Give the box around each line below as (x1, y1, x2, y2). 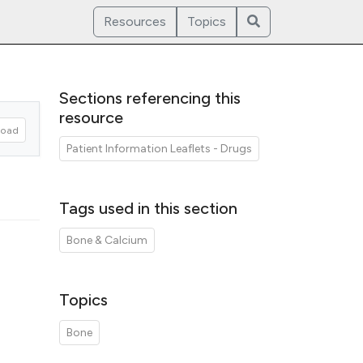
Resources (104, 14, 166, 29)
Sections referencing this (59, 88, 241, 108)
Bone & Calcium (66, 233, 147, 247)
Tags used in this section (59, 198, 237, 218)
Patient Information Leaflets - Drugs (66, 141, 252, 156)
